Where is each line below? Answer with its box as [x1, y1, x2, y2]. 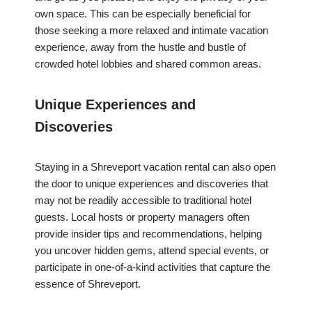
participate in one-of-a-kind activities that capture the [35, 261, 270, 274]
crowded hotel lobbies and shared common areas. [35, 58, 261, 70]
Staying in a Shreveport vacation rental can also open [35, 161, 276, 173]
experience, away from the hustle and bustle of [35, 41, 246, 54]
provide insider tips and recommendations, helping [35, 228, 262, 240]
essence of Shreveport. [35, 278, 141, 290]
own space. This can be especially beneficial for [35, 8, 251, 20]
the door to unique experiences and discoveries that [35, 178, 268, 190]
